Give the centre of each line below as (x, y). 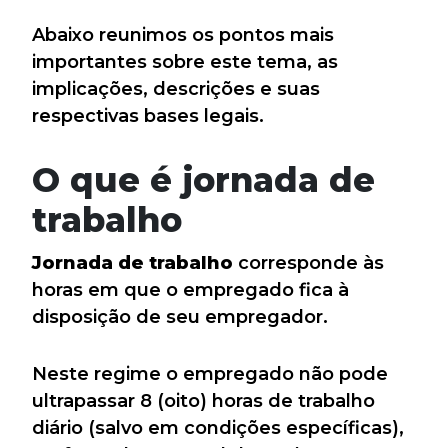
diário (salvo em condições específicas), (218, 428)
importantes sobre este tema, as (185, 62)
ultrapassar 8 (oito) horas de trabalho (203, 401)
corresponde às (308, 263)
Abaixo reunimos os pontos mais (183, 35)
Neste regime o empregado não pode (210, 374)
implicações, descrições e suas (176, 89)
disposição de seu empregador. (180, 317)
